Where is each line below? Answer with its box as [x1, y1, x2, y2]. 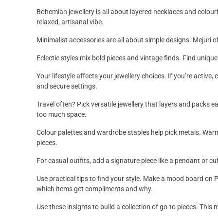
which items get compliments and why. [36, 185, 153, 193]
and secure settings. [36, 82, 97, 91]
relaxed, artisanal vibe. [36, 18, 104, 26]
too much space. [36, 110, 87, 119]
